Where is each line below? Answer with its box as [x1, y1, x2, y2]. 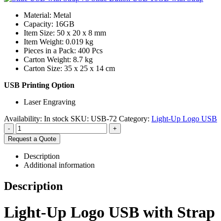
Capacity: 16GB [24, 19, 74, 28]
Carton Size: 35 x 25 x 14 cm [24, 64, 115, 73]
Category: [119, 114, 151, 123]
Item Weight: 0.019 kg [24, 37, 93, 46]
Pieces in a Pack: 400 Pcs [24, 46, 103, 55]
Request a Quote [8, 135, 56, 143]
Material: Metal [24, 10, 71, 19]
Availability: [4, 114, 44, 123]
